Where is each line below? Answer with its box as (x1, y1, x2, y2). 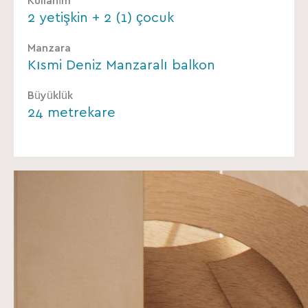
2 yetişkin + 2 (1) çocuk (27, 11, 174, 25)
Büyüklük (27, 90, 73, 102)
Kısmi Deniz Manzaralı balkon (27, 58, 215, 73)
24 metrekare (27, 106, 115, 120)
